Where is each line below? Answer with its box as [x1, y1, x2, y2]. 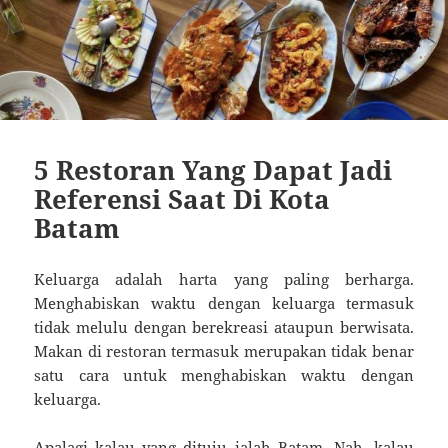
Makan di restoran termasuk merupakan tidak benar [34, 341, 414, 362]
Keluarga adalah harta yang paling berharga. [34, 269, 414, 290]
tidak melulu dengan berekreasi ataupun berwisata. [34, 317, 414, 338]
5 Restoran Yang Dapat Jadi [34, 152, 393, 189]
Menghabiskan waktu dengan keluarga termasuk [34, 293, 414, 314]
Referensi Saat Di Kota [34, 181, 331, 218]
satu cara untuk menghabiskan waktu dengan [34, 365, 414, 386]
